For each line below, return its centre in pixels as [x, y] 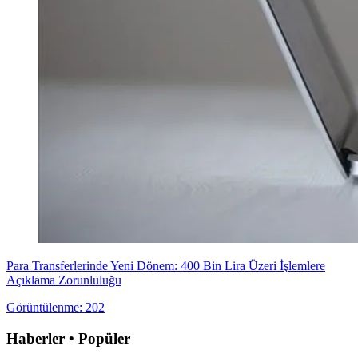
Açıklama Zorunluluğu [64, 280]
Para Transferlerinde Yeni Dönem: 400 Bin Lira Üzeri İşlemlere [166, 266]
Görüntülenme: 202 [56, 308]
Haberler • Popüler [68, 339]
